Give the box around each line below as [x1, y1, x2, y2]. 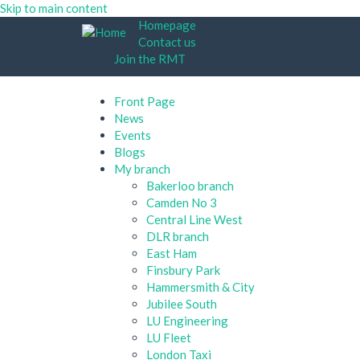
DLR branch [146, 228, 209, 243]
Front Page [114, 93, 175, 108]
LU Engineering [146, 313, 228, 328]
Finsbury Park [146, 262, 220, 277]
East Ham [146, 245, 197, 260]
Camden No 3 [146, 194, 217, 210]
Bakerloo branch [146, 178, 234, 193]
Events [114, 127, 151, 142]
